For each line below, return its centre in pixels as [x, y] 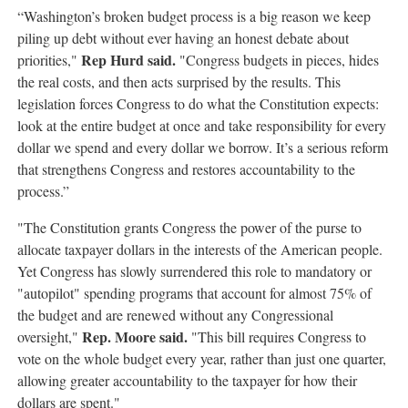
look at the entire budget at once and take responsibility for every [202, 125]
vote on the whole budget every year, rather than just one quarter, [202, 358]
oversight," [50, 337]
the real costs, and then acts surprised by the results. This [179, 82]
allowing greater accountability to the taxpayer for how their [188, 380]
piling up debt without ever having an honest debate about [184, 38]
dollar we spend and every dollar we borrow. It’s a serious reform [203, 147]
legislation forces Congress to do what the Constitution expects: [199, 103]
